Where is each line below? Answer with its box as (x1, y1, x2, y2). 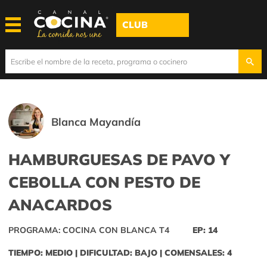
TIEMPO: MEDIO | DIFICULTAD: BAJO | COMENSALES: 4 (8, 247, 232, 259)
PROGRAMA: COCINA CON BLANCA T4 (8, 225, 169, 236)
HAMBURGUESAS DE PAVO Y (8, 150, 230, 169)
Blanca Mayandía (51, 115, 141, 129)
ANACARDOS (8, 195, 112, 215)
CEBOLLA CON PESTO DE (8, 172, 200, 192)
